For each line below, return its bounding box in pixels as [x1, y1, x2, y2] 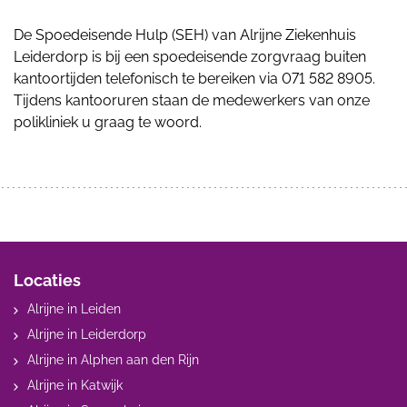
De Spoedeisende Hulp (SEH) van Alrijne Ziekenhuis [14, 25, 356, 44]
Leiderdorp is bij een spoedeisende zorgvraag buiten [14, 47, 366, 65]
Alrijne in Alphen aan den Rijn [27, 352, 199, 367]
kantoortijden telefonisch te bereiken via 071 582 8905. [14, 69, 375, 87]
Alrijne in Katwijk [27, 377, 123, 392]
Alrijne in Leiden [27, 301, 121, 316]
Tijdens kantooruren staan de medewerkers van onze [14, 91, 370, 109]
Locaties [14, 270, 81, 290]
